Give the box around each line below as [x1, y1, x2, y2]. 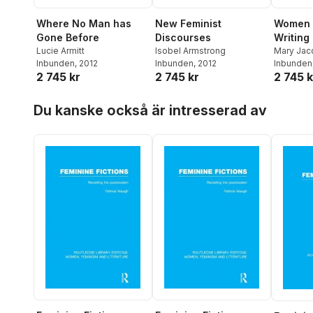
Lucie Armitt [36, 45, 85, 57]
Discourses [155, 31, 211, 44]
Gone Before [36, 31, 99, 44]
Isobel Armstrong [155, 45, 226, 57]
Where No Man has [36, 17, 131, 30]
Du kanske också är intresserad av [34, 102, 267, 119]
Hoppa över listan [33, 94, 120, 106]
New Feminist [155, 17, 221, 30]
